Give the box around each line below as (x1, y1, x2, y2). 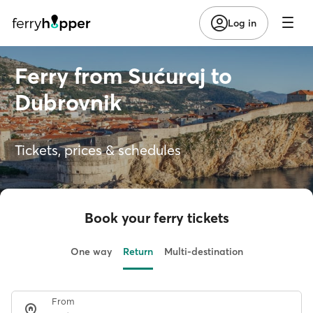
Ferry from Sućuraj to (15, 62, 232, 89)
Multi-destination (163, 245, 243, 258)
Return (122, 245, 153, 258)
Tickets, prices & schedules (15, 141, 181, 159)
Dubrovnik (15, 89, 122, 116)
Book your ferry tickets (84, 209, 229, 226)
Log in (228, 16, 256, 29)
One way (70, 245, 112, 258)
